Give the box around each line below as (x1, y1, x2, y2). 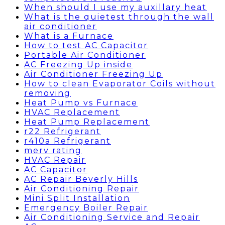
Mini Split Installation (24, 193, 130, 203)
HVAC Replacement (24, 107, 120, 117)
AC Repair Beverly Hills (24, 174, 138, 184)
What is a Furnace (24, 31, 114, 41)
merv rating (24, 146, 82, 155)
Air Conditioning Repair (24, 184, 139, 193)
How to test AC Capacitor (24, 41, 148, 50)
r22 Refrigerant (24, 127, 101, 136)
